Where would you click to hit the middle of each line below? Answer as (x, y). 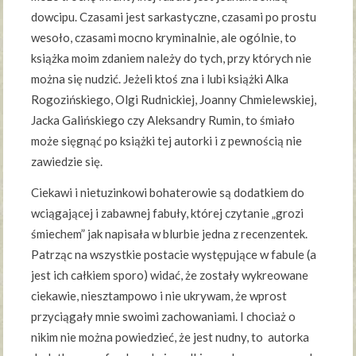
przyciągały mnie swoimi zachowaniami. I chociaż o (164, 316)
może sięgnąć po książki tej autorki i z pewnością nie (167, 140)
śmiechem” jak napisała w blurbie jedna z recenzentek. (170, 233)
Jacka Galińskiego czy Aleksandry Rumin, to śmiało (163, 120)
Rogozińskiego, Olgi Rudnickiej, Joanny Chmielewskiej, (174, 99)
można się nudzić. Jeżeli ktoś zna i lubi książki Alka (160, 78)
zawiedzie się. (67, 161)
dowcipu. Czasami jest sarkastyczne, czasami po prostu (174, 16)
